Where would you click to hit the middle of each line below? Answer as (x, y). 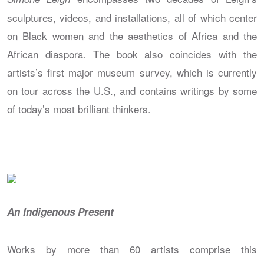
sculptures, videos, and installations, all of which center (132, 17)
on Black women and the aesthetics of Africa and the (132, 35)
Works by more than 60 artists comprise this (132, 249)
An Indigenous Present (60, 211)
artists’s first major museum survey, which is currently (132, 72)
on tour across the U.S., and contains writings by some (132, 90)
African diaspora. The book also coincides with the (132, 54)
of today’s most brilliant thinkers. (79, 108)
